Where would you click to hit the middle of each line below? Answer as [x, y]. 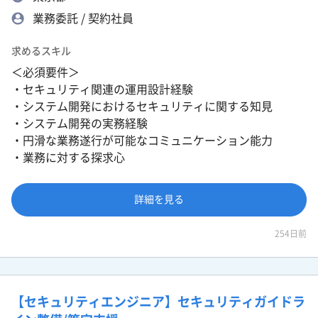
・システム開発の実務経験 [79, 123]
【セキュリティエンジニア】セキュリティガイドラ [158, 301]
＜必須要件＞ [45, 72]
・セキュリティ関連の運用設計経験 [102, 89]
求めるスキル [41, 51]
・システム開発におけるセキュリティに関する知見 [142, 106]
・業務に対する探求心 [68, 157]
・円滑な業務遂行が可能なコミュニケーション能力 [142, 140]
